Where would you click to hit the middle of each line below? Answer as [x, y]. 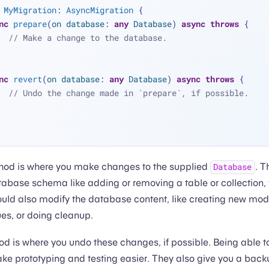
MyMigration [30, 10]
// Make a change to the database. [87, 38]
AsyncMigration [99, 10]
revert [27, 79]
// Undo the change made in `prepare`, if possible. [128, 93]
